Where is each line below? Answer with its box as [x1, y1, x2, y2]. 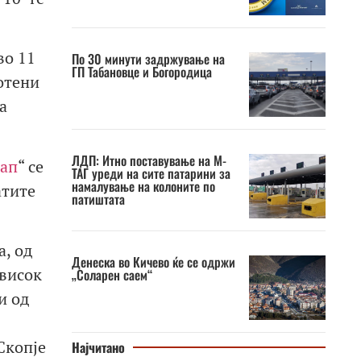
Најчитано [71, 338, 125, 357]
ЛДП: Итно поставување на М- [71, 151, 226, 170]
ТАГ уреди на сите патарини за [71, 164, 230, 183]
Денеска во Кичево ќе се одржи [71, 252, 235, 272]
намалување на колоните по [71, 176, 215, 196]
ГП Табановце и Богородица [71, 62, 212, 81]
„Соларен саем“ [71, 265, 152, 284]
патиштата [71, 189, 125, 209]
